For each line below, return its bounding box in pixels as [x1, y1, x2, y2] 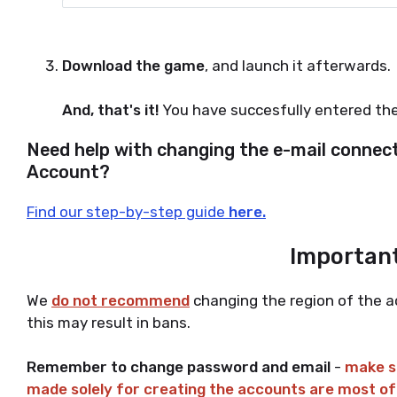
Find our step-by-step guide [27, 202, 229, 221]
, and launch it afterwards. [205, 57, 391, 74]
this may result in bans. [27, 314, 191, 332]
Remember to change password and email [27, 358, 331, 377]
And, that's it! [62, 101, 160, 119]
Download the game [62, 57, 205, 74]
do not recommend [51, 292, 190, 310]
